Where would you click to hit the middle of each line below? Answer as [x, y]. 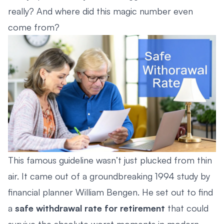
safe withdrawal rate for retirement [90, 208]
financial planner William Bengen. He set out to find [110, 192]
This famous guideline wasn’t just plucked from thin [110, 160]
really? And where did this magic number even [100, 11]
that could [187, 208]
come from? [34, 27]
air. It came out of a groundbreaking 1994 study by [109, 176]
